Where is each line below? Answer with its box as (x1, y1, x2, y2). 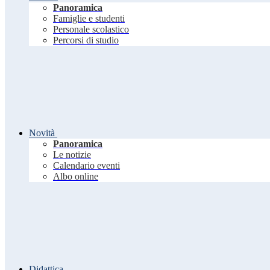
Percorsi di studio (53, 35, 119, 46)
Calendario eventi (53, 160, 120, 171)
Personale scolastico (53, 24, 129, 35)
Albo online (53, 171, 98, 182)
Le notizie (53, 149, 91, 160)
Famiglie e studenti (53, 13, 125, 24)
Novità (29, 128, 55, 139)
